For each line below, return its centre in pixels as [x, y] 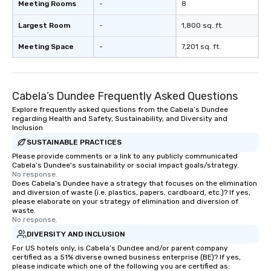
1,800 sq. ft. [202, 25]
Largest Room [44, 25]
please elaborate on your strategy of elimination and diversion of [125, 201]
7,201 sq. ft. [201, 47]
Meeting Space [46, 47]
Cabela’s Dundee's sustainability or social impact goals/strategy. [126, 165]
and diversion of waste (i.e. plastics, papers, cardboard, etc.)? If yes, [131, 192]
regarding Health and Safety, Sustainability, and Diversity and [120, 119]
